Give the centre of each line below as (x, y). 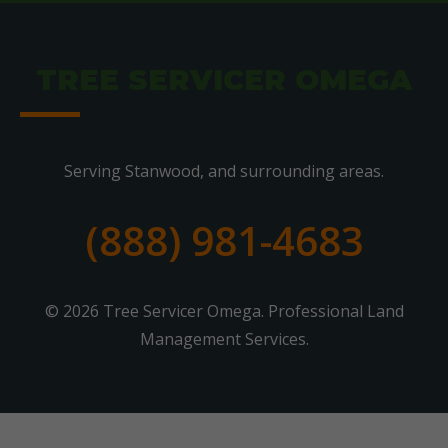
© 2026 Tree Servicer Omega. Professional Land (224, 311)
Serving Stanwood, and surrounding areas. (224, 171)
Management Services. (224, 339)
